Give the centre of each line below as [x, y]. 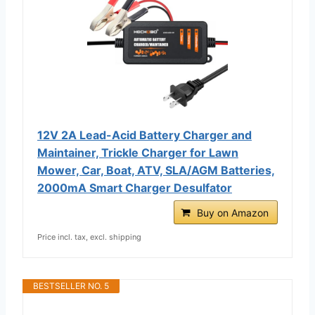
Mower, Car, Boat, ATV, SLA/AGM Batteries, [156, 170]
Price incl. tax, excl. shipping [89, 237]
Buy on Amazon [233, 212]
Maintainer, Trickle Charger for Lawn [138, 152]
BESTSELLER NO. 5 [71, 285]
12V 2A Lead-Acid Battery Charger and [144, 135]
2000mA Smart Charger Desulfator [135, 187]
